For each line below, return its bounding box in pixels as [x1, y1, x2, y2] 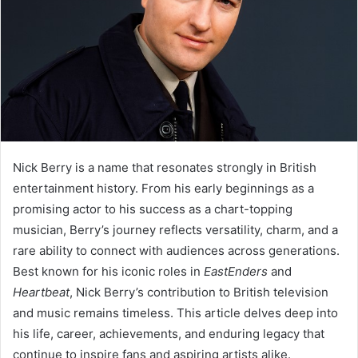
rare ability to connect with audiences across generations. [13, 243, 340, 259]
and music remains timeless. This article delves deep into [13, 305, 338, 321]
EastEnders [204, 264, 268, 280]
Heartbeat [13, 284, 70, 300]
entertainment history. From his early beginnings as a [13, 181, 314, 197]
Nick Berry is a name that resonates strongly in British [13, 160, 316, 176]
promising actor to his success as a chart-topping [13, 201, 292, 217]
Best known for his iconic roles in [13, 264, 204, 280]
